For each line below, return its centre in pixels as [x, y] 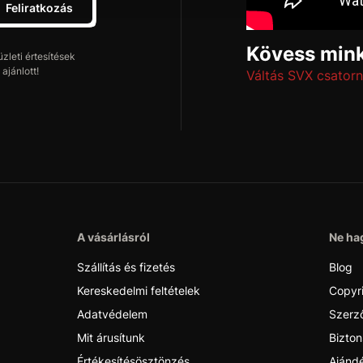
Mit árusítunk [111, 337]
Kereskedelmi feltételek [139, 290]
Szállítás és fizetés [126, 267]
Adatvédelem [112, 314]
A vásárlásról [113, 237]
